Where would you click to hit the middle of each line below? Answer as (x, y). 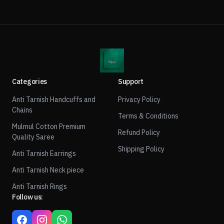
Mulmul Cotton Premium (49, 126)
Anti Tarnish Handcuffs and (54, 99)
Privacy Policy (139, 99)
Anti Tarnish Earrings (44, 153)
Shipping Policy (141, 149)
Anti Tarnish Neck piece (48, 170)
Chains (22, 110)
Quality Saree (33, 137)
